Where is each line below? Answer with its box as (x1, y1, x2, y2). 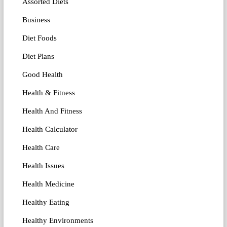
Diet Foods (22, 34, 57, 43)
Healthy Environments (22, 216, 93, 225)
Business (22, 16, 50, 24)
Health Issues (22, 162, 64, 170)
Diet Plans (22, 52, 54, 61)
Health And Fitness (22, 107, 82, 116)
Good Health (22, 70, 63, 79)
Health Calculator (22, 125, 78, 134)
